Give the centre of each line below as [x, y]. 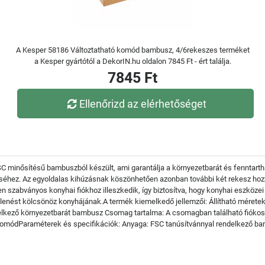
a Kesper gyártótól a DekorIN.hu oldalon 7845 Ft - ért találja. [132, 61]
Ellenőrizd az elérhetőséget [143, 104]
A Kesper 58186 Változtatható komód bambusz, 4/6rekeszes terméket [132, 50]
